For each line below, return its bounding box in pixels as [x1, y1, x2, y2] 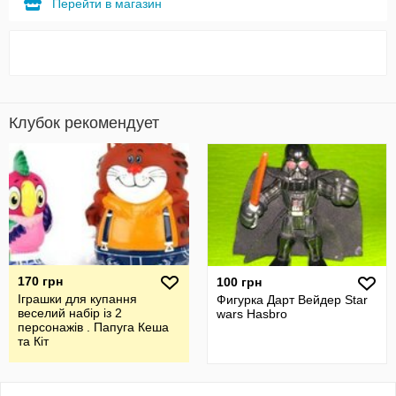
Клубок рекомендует [9, 114, 159, 132]
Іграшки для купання [18, 292, 137, 306]
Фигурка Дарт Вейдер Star [217, 293, 368, 307]
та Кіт [18, 334, 49, 348]
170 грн [18, 274, 63, 288]
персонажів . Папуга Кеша [18, 320, 169, 334]
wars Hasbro [217, 307, 287, 321]
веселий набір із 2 [18, 306, 122, 320]
